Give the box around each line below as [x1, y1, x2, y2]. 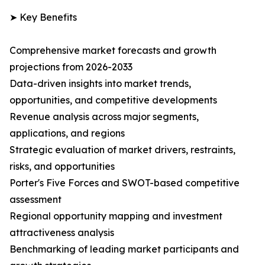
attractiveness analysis [9, 227, 114, 239]
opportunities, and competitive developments [9, 94, 217, 106]
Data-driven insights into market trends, [9, 77, 191, 90]
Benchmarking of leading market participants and [9, 243, 239, 256]
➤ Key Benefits [9, 11, 77, 24]
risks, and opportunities [9, 160, 115, 173]
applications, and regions [9, 127, 125, 140]
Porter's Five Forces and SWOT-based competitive [9, 177, 240, 189]
